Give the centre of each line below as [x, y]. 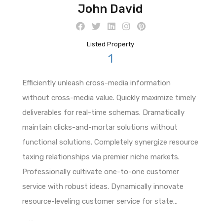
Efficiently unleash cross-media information [96, 83]
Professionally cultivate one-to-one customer [101, 171]
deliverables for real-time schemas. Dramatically [103, 112]
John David [110, 9]
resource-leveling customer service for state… [100, 201]
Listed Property [110, 44]
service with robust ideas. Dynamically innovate [103, 186]
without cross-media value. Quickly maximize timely [109, 97]
